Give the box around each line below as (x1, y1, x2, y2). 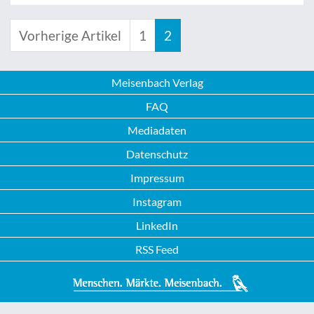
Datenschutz (126, 147, 188, 161)
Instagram (132, 195, 182, 208)
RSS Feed (135, 243, 179, 256)
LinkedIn (136, 219, 178, 232)
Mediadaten (128, 123, 186, 137)
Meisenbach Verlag (111, 76, 203, 89)
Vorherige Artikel (19, 27, 121, 43)
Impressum (130, 171, 184, 184)
